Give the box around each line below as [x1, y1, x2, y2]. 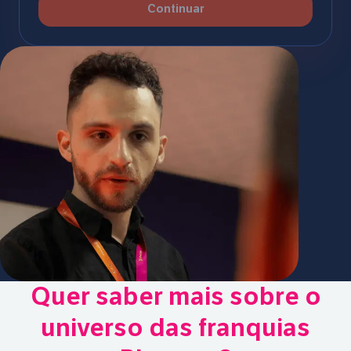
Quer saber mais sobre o [30, 280, 321, 312]
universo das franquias [41, 312, 310, 343]
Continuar [147, 2, 204, 16]
